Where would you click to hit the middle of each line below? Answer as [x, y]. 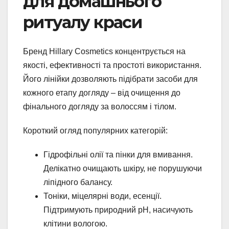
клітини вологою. [75, 223]
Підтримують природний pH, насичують [118, 210]
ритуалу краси [83, 22]
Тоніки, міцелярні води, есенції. [102, 196]
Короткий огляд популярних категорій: [95, 130]
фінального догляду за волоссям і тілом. [100, 106]
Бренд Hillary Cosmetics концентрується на [104, 51]
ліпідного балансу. [78, 182]
